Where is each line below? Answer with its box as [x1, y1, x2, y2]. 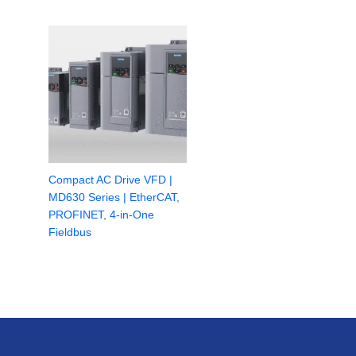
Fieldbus [48, 226, 92, 239]
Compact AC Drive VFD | [48, 174, 173, 187]
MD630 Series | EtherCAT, [48, 192, 180, 204]
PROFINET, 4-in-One [48, 209, 155, 222]
